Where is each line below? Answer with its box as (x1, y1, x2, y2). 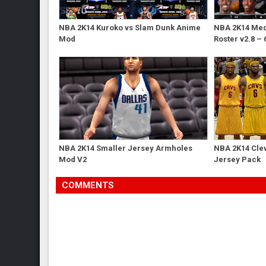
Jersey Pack (213, 154, 261, 164)
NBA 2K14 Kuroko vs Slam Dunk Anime (59, 23, 201, 32)
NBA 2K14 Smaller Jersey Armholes (59, 143, 193, 153)
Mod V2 (59, 154, 87, 164)
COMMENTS (62, 179, 115, 191)
